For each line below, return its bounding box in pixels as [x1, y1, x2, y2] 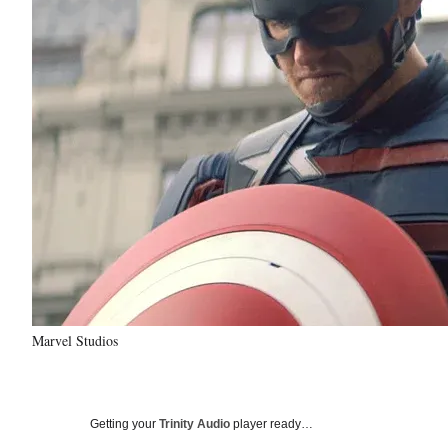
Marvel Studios [32, 330, 118, 350]
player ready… [230, 416, 313, 431]
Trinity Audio [159, 416, 230, 431]
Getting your [90, 416, 159, 431]
